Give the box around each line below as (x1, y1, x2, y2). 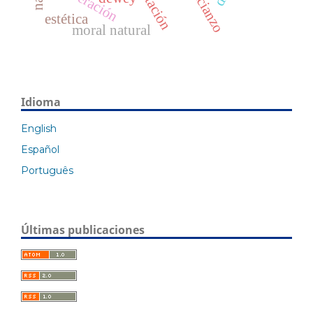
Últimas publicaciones (21, 222, 145, 238)
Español (21, 143, 59, 156)
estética (44, 10, 89, 27)
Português (21, 164, 73, 177)
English (21, 122, 57, 136)
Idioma (21, 94, 61, 110)
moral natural (71, 22, 151, 38)
